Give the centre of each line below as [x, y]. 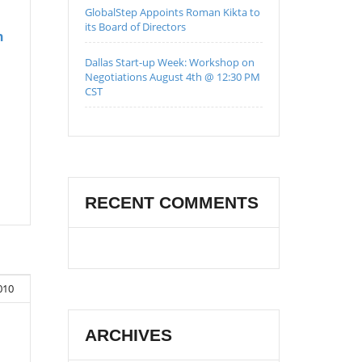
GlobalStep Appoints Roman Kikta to [172, 12]
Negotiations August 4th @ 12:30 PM [172, 77]
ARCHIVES [128, 335]
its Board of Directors [135, 27]
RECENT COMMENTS [171, 202]
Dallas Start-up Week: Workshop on [169, 62]
